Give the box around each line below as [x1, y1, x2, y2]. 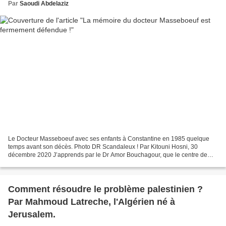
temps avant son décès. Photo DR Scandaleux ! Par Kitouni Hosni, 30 [8, 143, 198, 150]
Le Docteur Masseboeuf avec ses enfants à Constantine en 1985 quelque [8, 135, 209, 142]
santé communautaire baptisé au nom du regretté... [8, 159, 147, 166]
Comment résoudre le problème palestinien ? [8, 184, 203, 194]
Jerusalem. [8, 209, 55, 219]
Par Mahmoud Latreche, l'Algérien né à [8, 196, 175, 207]
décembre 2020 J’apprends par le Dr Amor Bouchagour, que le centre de [8, 151, 207, 158]
